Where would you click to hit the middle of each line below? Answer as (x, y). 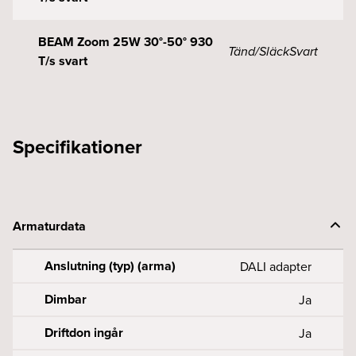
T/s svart (63, 61)
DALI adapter (276, 266)
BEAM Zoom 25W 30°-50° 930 (126, 42)
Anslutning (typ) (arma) (110, 266)
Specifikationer (77, 147)
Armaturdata (49, 226)
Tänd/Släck (259, 51)
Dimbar (66, 299)
